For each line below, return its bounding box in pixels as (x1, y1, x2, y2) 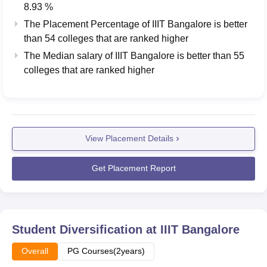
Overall (21, 246, 48, 256)
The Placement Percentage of (24, 18, 152, 29)
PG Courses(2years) (67, 246, 145, 256)
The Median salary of (24, 50, 115, 61)
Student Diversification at (12, 222, 160, 236)
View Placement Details (85, 133, 173, 144)
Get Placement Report (91, 163, 176, 173)
